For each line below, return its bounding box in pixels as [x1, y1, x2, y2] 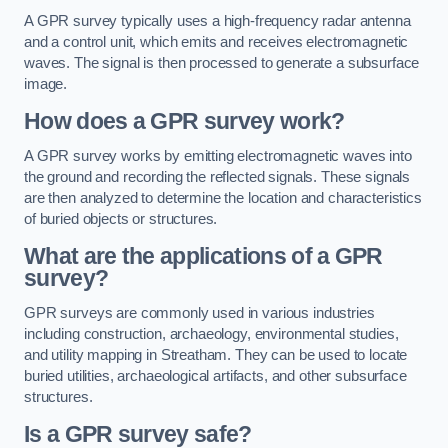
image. [24, 75, 68, 92]
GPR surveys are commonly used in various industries [24, 305, 375, 322]
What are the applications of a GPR [24, 242, 383, 269]
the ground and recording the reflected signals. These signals [24, 169, 411, 186]
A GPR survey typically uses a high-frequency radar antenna [24, 12, 411, 29]
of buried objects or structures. [24, 211, 218, 228]
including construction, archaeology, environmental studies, [24, 326, 399, 343]
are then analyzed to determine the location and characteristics [24, 190, 422, 207]
